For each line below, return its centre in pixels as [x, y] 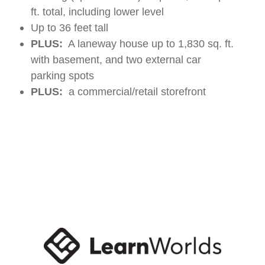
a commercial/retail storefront [134, 92]
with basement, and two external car [116, 60]
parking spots [62, 76]
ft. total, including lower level [99, 12]
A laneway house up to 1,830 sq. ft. [148, 44]
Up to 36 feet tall [70, 28]
